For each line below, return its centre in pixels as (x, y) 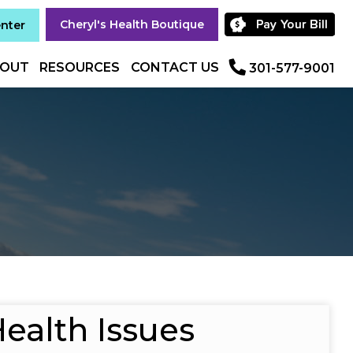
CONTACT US (175, 67)
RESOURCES (80, 67)
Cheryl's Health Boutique (132, 24)
